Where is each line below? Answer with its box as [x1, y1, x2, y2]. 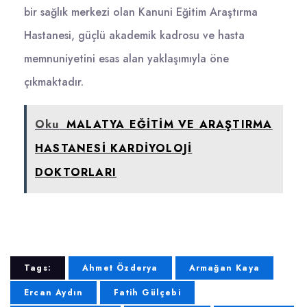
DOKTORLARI [35, 164, 116, 180]
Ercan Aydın [24, 286, 84, 299]
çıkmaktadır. [24, 73, 84, 90]
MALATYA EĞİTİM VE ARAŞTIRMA [66, 116, 273, 132]
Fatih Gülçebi [114, 286, 181, 299]
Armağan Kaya [188, 261, 260, 274]
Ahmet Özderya [82, 261, 158, 274]
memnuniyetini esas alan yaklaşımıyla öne [24, 50, 229, 66]
